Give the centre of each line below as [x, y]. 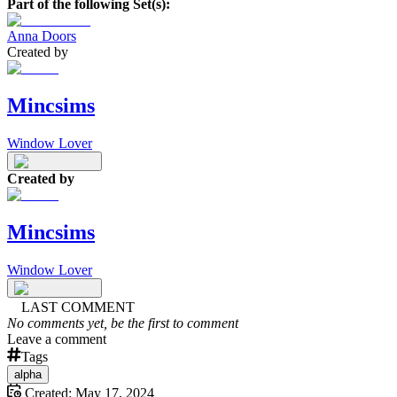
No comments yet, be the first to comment [123, 323]
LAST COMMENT [78, 307]
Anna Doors [42, 35]
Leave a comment [57, 339]
